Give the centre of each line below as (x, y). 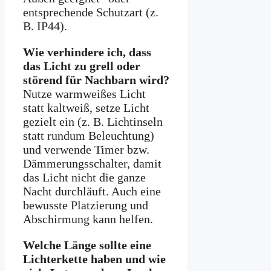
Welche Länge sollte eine (87, 245)
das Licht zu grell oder (82, 66)
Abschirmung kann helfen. (88, 219)
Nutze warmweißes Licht (84, 94)
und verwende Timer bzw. (86, 150)
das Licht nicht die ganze (84, 178)
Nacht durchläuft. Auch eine (92, 191)
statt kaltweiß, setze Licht (86, 108)
